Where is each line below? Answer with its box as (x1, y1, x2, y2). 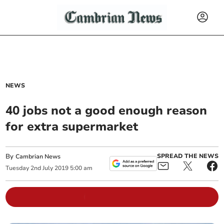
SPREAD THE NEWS (156, 152, 218, 160)
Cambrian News (15, 152, 61, 160)
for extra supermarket (5, 118, 138, 134)
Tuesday (5, 164, 29, 172)
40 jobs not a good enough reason (5, 102, 207, 118)
